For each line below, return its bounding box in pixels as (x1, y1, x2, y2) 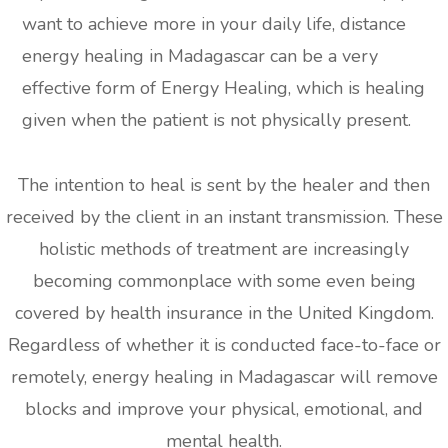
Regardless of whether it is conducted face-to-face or (7, 333, 441, 358)
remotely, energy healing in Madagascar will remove (10, 365, 438, 390)
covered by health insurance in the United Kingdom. (14, 301, 434, 326)
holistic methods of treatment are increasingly (39, 237, 409, 262)
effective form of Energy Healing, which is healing (22, 76, 426, 101)
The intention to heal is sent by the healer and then (18, 173, 430, 198)
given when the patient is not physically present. (22, 108, 412, 133)
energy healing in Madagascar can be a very (22, 44, 379, 69)
